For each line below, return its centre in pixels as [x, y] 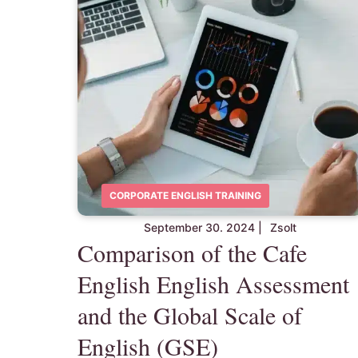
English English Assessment [213, 284]
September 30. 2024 [199, 227]
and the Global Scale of [190, 315]
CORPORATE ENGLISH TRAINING [185, 195]
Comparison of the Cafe [192, 253]
